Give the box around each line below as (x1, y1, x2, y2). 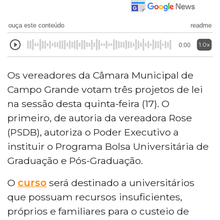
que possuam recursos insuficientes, (7, 191, 182, 203)
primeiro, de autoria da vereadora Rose (7, 111, 192, 124)
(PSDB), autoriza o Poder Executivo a (7, 126, 179, 138)
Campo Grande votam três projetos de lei (7, 83, 203, 95)
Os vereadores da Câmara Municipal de (7, 69, 193, 81)
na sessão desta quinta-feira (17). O (7, 97, 169, 110)
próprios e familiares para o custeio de (7, 205, 189, 217)
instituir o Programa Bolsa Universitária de (7, 140, 209, 152)
